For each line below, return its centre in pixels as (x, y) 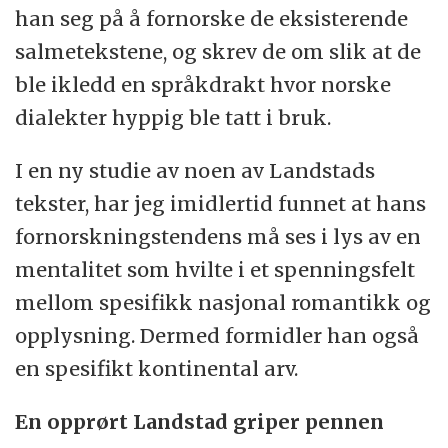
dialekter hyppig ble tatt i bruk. (173, 118)
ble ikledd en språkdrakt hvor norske (203, 85)
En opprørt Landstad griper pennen (200, 422)
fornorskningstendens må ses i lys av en (218, 237)
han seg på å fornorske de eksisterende (212, 19)
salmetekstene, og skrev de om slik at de (218, 52)
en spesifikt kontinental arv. (157, 369)
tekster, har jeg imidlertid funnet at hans (221, 204)
